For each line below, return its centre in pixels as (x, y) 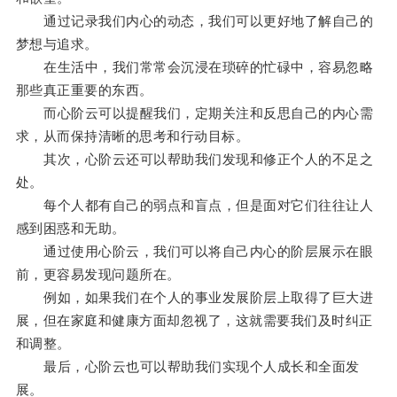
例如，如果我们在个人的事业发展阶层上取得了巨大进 (195, 298)
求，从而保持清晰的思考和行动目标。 (132, 136)
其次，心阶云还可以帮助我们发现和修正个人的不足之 (195, 160)
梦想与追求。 (57, 44)
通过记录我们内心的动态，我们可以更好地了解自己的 (195, 21)
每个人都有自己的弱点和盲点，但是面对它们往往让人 (195, 206)
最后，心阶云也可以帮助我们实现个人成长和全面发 (187, 367)
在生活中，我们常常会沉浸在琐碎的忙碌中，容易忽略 (195, 67)
